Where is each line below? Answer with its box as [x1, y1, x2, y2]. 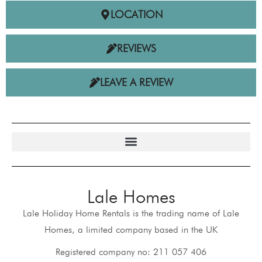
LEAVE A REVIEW [99, 75, 173, 88]
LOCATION [110, 8, 163, 20]
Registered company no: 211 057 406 [56, 246, 206, 257]
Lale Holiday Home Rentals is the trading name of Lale [23, 207, 239, 219]
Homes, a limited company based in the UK [44, 223, 218, 235]
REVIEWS [116, 42, 156, 54]
